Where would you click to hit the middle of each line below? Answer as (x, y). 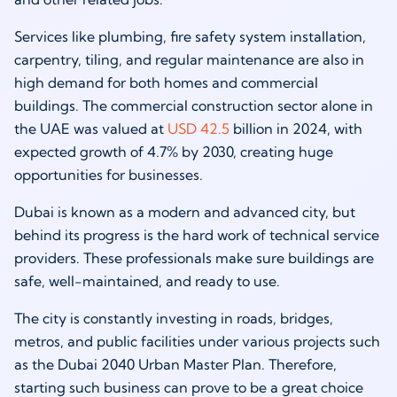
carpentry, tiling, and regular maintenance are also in (189, 60)
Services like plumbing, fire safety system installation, (190, 37)
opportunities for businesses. (112, 175)
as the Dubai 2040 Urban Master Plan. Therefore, (175, 365)
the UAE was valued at (91, 129)
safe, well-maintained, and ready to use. (151, 281)
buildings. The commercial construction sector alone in (194, 106)
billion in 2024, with (296, 129)
